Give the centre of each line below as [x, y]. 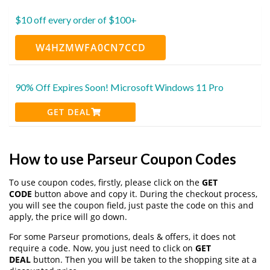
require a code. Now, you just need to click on [102, 248]
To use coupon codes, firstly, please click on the [105, 182]
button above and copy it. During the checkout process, [145, 193]
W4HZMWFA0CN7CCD [90, 47]
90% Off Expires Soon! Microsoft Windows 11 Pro [119, 87]
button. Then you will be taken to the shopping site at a [144, 259]
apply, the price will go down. [68, 216]
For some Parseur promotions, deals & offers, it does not [122, 236]
